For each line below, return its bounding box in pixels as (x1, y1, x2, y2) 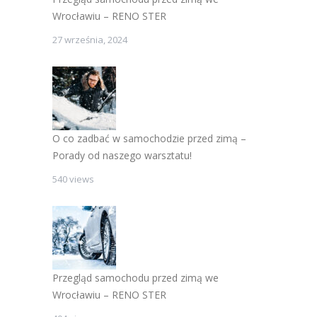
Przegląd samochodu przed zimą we (52, 271, 219, 285)
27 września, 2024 (52, 33, 127, 47)
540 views (52, 173, 94, 186)
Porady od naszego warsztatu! (52, 149, 192, 163)
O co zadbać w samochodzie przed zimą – (52, 132, 246, 146)
